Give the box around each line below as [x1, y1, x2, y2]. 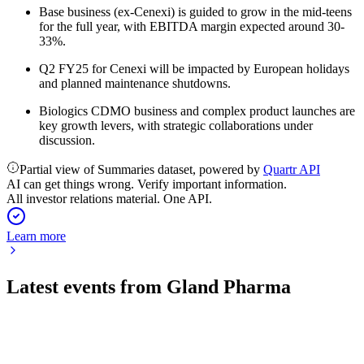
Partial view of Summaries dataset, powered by [19, 162, 263, 176]
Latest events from [6, 275, 167, 297]
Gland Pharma [167, 275, 291, 297]
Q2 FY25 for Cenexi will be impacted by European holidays [39, 62, 349, 76]
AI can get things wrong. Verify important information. [6, 177, 287, 191]
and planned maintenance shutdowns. [39, 76, 231, 90]
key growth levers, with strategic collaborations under [39, 119, 313, 132]
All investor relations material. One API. [6, 192, 212, 206]
